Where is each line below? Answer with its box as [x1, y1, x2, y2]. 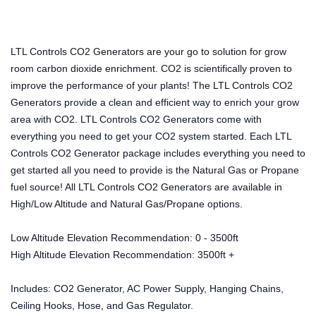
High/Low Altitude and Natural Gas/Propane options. [11, 197, 243, 209]
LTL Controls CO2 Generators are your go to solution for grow [11, 45, 286, 57]
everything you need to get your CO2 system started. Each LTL [11, 130, 292, 142]
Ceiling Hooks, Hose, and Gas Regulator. [11, 299, 193, 311]
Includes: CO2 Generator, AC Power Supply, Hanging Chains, [11, 282, 284, 294]
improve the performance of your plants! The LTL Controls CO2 [11, 79, 293, 91]
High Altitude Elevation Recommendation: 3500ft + [11, 248, 234, 260]
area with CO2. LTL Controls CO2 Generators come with [11, 113, 262, 125]
